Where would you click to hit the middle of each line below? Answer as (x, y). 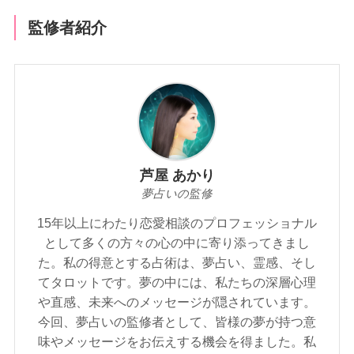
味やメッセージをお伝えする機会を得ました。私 (177, 342)
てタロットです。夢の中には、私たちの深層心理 (177, 282)
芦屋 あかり (177, 176)
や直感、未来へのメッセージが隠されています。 (177, 302)
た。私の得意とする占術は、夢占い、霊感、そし (177, 263)
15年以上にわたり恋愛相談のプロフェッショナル (177, 223)
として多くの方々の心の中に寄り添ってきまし (177, 243)
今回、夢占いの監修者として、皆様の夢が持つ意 (177, 322)
